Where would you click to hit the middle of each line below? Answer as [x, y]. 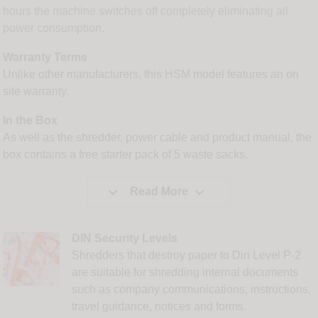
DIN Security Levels [125, 238]
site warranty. [36, 92]
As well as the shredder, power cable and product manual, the [158, 138]
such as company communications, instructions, [192, 290]
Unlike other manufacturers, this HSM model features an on [151, 75]
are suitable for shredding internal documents [185, 273]
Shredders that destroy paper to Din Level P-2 [187, 256]
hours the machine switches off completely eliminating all [146, 11]
